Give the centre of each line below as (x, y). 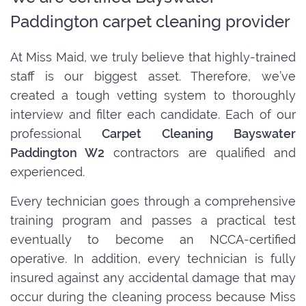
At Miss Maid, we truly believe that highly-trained (153, 57)
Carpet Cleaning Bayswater (199, 134)
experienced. (47, 172)
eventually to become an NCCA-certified (153, 240)
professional (56, 134)
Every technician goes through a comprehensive (153, 201)
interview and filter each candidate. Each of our (153, 115)
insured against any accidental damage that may (153, 278)
